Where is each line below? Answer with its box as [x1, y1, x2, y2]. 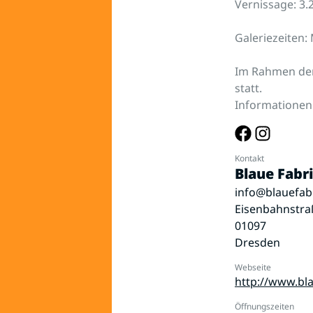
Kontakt [235, 152, 264, 165]
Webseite [235, 261, 271, 274]
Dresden [235, 235, 280, 251]
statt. [235, 80, 262, 96]
